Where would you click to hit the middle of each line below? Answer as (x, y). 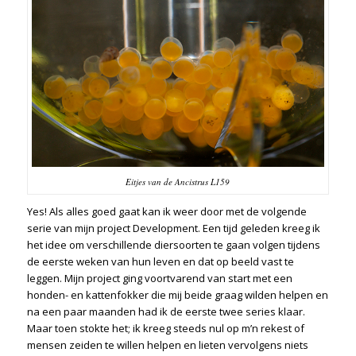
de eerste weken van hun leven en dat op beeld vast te (160, 261)
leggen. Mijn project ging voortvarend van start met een (159, 278)
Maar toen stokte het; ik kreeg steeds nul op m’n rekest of (165, 328)
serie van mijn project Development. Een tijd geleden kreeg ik (173, 228)
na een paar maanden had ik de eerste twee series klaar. (166, 311)
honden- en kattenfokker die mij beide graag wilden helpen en (177, 294)
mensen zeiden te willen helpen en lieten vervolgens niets (167, 344)
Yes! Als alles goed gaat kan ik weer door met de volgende (166, 211)
